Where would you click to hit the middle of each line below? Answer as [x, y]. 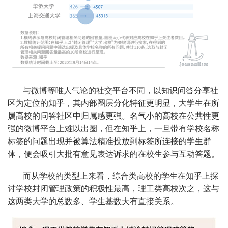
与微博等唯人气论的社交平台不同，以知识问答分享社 [121, 90]
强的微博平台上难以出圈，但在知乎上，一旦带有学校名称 [113, 128]
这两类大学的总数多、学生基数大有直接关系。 [93, 201]
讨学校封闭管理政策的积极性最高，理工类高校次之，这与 [113, 188]
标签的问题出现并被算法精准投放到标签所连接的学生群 [109, 141]
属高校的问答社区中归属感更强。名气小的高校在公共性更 [113, 116]
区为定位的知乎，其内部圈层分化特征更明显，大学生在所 [113, 103]
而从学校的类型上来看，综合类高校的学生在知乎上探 [121, 176]
